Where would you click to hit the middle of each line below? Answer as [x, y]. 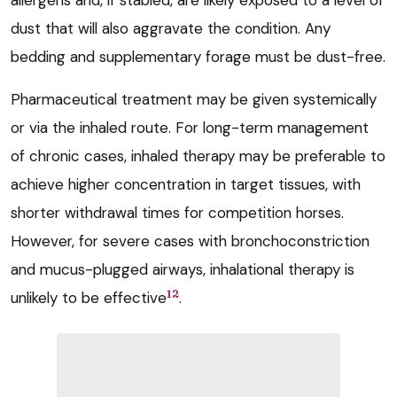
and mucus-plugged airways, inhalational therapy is [183, 270]
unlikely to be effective [89, 298]
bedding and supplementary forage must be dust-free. [198, 57]
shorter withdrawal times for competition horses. [177, 213]
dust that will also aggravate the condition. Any [171, 29]
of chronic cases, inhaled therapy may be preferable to [198, 156]
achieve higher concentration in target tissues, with [186, 185]
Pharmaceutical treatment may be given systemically [194, 100]
